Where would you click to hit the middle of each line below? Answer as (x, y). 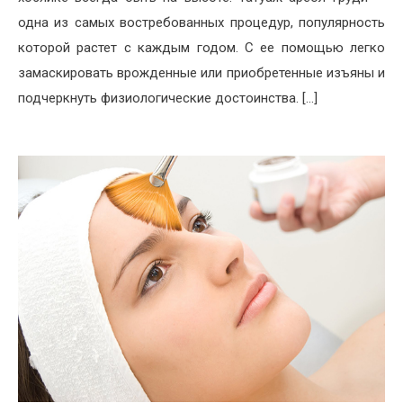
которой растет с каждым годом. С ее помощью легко (201, 48)
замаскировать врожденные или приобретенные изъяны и (201, 73)
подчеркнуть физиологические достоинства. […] (168, 99)
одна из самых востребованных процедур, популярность (201, 23)
